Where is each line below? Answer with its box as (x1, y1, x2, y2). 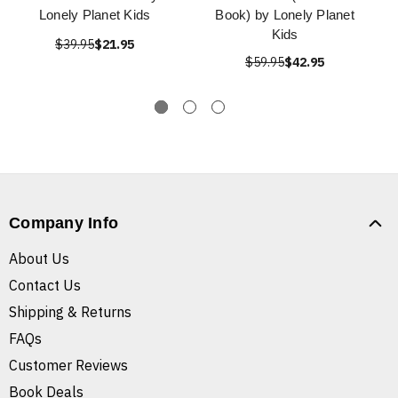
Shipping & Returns (9, 303, 131, 322)
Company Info (9, 214, 118, 233)
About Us (9, 250, 69, 268)
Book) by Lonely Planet (215, 7, 354, 23)
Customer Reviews (9, 356, 128, 375)
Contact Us (9, 276, 81, 295)
